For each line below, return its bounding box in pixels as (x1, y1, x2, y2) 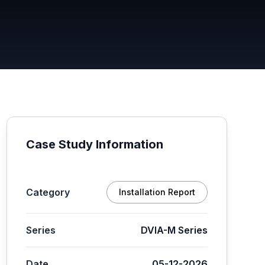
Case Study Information (25, 137, 163, 151)
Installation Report (118, 187, 195, 197)
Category (25, 186, 70, 198)
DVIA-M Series (140, 224, 208, 236)
